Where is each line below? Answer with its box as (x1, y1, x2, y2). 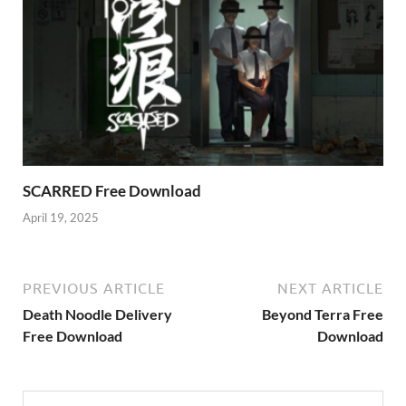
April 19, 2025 (23, 209, 99, 225)
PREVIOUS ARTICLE (23, 279, 165, 296)
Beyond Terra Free (262, 304, 383, 323)
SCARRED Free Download (23, 181, 201, 201)
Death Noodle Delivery (23, 304, 172, 323)
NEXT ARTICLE (277, 279, 383, 296)
